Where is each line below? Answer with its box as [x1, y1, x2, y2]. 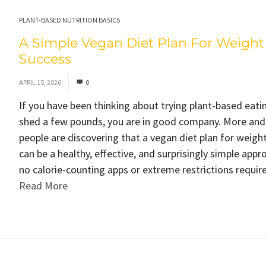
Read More [18, 179, 68, 192]
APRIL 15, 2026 [18, 78, 61, 87]
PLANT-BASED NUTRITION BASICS [18, 15, 120, 24]
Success [18, 51, 71, 67]
